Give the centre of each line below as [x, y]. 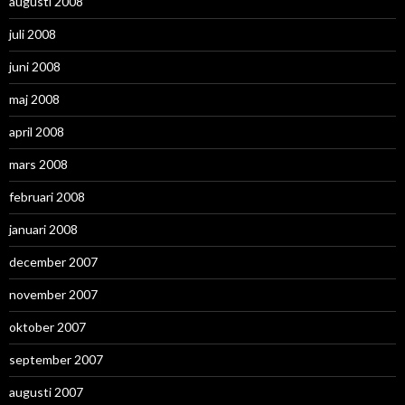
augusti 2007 [46, 392]
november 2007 [53, 295]
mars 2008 [38, 165]
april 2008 [37, 132]
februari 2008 [47, 197]
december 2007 [53, 262]
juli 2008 [33, 34]
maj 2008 [34, 99]
